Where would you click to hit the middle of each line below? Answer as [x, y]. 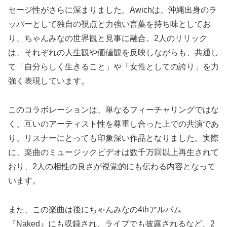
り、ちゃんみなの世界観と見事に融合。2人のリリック [108, 39]
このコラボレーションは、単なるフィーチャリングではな [113, 110]
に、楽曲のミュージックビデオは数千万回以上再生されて [113, 153]
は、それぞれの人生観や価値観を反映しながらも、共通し [113, 53]
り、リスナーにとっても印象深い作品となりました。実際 [113, 138]
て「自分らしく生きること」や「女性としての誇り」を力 [113, 67]
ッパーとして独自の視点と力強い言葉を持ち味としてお [109, 24]
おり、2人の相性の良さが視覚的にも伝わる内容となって [112, 167]
